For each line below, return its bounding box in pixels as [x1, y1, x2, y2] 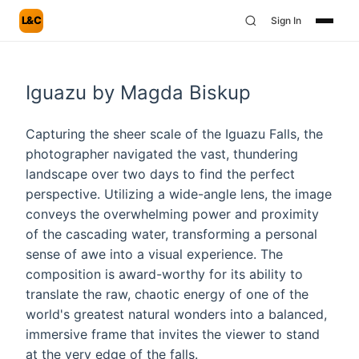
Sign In [271, 14, 301, 26]
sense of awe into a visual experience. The [26, 246, 283, 262]
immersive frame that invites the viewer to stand [26, 326, 320, 342]
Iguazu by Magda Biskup [26, 81, 251, 104]
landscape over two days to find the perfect [26, 166, 295, 182]
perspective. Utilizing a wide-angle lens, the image [26, 186, 332, 202]
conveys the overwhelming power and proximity [26, 206, 319, 222]
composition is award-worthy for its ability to [26, 266, 303, 282]
